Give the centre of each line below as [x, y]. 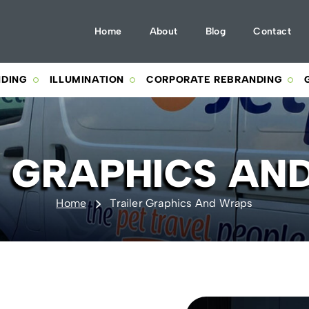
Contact [272, 31]
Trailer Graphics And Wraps [181, 203]
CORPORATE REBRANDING [215, 80]
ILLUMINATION [87, 80]
